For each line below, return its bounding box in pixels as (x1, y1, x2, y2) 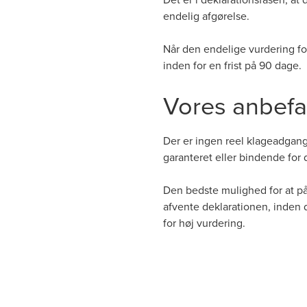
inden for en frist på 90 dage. (163, 58, 302, 73)
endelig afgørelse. (163, 8, 249, 23)
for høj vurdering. (163, 215, 245, 230)
